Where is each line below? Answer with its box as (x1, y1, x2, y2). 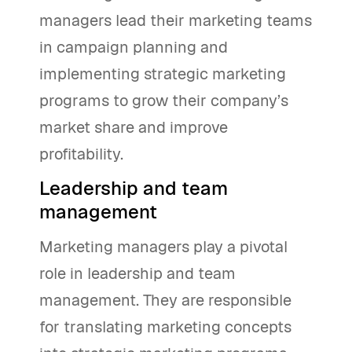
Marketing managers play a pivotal (39, 236, 288, 258)
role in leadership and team (39, 263, 236, 284)
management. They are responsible (39, 290, 291, 311)
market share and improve (39, 117, 228, 138)
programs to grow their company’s (39, 90, 288, 112)
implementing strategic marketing (39, 64, 286, 85)
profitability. (39, 144, 123, 165)
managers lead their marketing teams (39, 10, 312, 31)
